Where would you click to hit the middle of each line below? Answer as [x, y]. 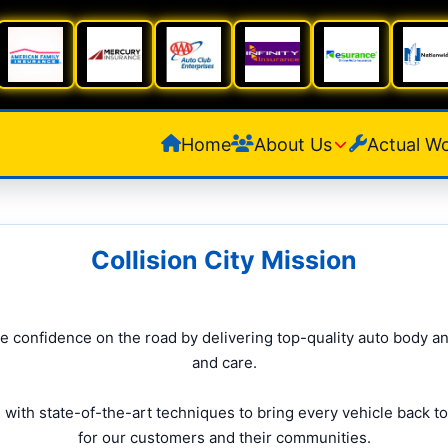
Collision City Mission [224, 260]
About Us [293, 144]
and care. [224, 362]
